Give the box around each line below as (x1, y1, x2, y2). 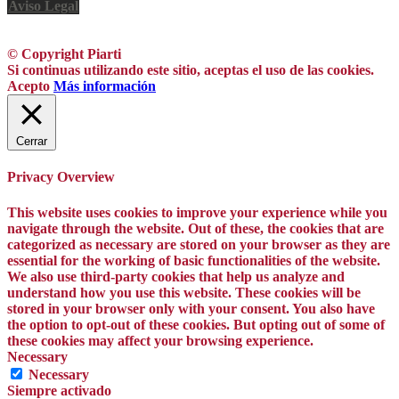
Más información (53, 78, 156, 94)
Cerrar (16, 134, 47, 148)
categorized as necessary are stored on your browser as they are (7, 236, 390, 252)
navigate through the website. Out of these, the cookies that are (7, 220, 384, 236)
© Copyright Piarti (7, 46, 121, 61)
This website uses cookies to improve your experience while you (7, 204, 387, 220)
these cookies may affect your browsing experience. (7, 332, 313, 348)
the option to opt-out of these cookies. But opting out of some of (7, 316, 385, 332)
